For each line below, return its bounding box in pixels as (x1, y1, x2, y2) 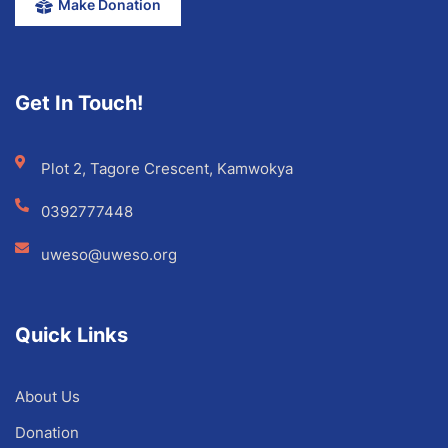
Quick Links (15, 322, 128, 347)
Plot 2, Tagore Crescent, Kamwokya (40, 158, 293, 178)
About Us (15, 386, 80, 406)
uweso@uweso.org (40, 244, 177, 264)
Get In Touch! (15, 90, 143, 115)
